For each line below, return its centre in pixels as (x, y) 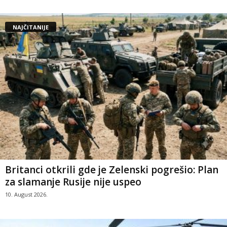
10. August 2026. (26, 195)
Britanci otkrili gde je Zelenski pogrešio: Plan (112, 170)
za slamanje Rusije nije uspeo (73, 182)
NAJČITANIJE (31, 27)
